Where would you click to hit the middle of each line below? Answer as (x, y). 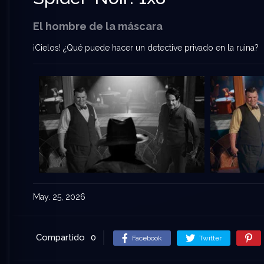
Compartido (60, 238)
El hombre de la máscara (98, 27)
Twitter (210, 238)
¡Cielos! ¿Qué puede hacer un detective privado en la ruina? (146, 48)
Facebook (147, 238)
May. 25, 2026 (59, 197)
